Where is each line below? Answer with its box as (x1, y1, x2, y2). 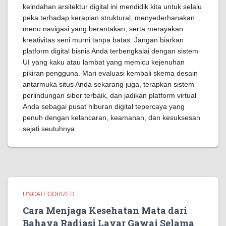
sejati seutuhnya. (23, 125, 77, 133)
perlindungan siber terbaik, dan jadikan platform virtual (23, 91, 196, 99)
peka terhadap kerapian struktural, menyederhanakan (23, 14, 195, 22)
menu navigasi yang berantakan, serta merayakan (23, 25, 183, 33)
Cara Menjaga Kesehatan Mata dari (23, 204, 187, 216)
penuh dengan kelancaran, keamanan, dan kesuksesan (23, 114, 200, 122)
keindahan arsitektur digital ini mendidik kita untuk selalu (23, 3, 202, 11)
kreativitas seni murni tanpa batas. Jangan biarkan (23, 36, 184, 44)
